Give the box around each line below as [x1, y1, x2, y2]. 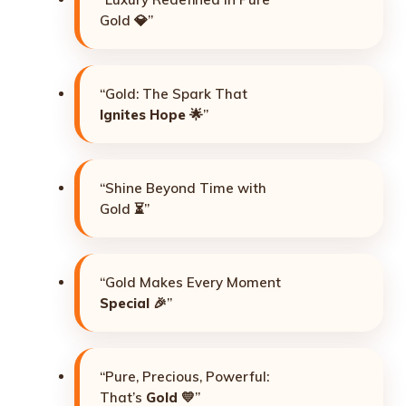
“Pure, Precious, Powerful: [100, 368, 269, 386]
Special [100, 295, 150, 313]
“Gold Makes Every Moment [100, 274, 281, 292]
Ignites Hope [100, 106, 186, 124]
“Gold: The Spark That [100, 85, 247, 103]
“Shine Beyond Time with [100, 179, 266, 198]
